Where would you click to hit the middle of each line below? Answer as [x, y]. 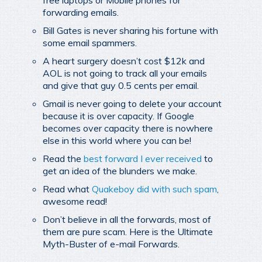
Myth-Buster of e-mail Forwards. [111, 244]
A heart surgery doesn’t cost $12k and [124, 61]
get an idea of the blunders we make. [120, 170]
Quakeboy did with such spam [154, 189]
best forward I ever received [143, 158]
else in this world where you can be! [117, 140]
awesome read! [75, 201]
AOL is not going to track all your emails [125, 73]
